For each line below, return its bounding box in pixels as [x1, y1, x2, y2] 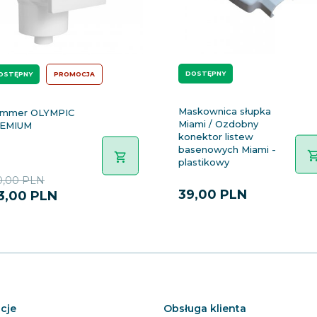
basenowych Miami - [178, 144, 276, 155]
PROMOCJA [54, 70, 95, 78]
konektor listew [178, 131, 253, 142]
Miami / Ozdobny [178, 118, 258, 129]
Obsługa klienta [163, 302, 246, 315]
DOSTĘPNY [185, 69, 226, 77]
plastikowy [178, 156, 229, 168]
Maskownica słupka [178, 105, 271, 117]
